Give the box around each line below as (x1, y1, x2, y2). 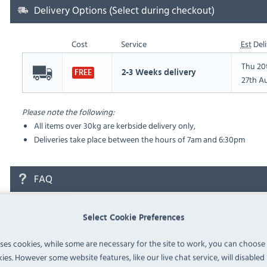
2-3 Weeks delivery (121, 68, 196, 77)
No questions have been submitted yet (21, 207, 175, 216)
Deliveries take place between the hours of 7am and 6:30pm (33, 133, 245, 146)
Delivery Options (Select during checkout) (33, 2, 215, 18)
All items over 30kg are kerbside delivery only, (33, 119, 195, 132)
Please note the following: (21, 105, 114, 119)
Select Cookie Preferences (83, 213, 184, 222)
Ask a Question (33, 234, 88, 247)
